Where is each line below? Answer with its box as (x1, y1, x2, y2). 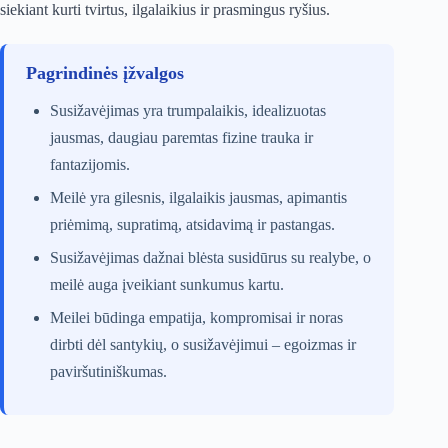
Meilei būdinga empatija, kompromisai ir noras (50, 309, 343, 327)
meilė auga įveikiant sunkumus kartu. (50, 276, 284, 294)
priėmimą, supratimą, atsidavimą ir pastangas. (50, 216, 335, 234)
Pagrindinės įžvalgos (26, 63, 184, 84)
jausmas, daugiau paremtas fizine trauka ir (50, 129, 313, 147)
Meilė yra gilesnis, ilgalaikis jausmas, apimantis (50, 189, 347, 207)
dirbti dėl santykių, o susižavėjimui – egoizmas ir (50, 336, 356, 354)
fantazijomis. (50, 156, 130, 174)
